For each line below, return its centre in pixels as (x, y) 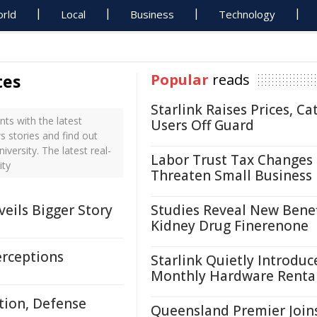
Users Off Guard (202, 125)
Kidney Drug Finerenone (230, 226)
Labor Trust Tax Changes (232, 160)
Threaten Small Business (231, 175)
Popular (180, 80)
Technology (247, 14)
